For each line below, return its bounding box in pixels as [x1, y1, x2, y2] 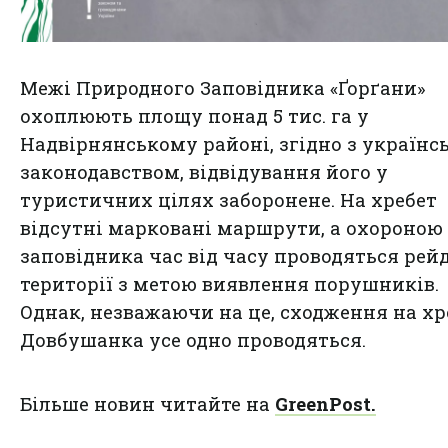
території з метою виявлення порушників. [20, 272, 439, 297]
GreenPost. [275, 392, 376, 417]
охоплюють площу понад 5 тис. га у [20, 104, 369, 129]
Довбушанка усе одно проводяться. [20, 328, 366, 353]
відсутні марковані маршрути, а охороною [20, 216, 443, 241]
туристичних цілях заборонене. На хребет [20, 188, 437, 213]
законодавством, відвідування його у [20, 160, 388, 185]
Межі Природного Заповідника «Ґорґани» [20, 76, 425, 101]
